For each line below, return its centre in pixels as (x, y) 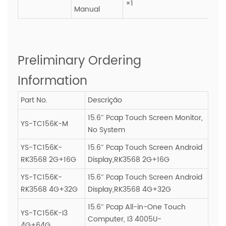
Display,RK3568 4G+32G (129, 189)
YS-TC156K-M (44, 124)
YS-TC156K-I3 (44, 213)
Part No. (34, 100)
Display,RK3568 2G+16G (129, 159)
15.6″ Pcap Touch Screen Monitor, (145, 118)
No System (106, 130)
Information (52, 81)
